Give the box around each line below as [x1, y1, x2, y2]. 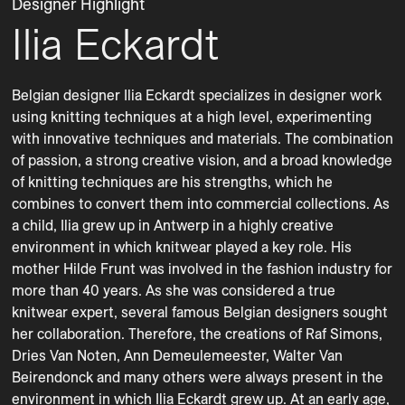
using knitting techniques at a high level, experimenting [12, 108, 372, 126]
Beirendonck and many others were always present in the [12, 368, 383, 386]
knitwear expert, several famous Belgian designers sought [12, 303, 388, 321]
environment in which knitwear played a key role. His [12, 238, 352, 256]
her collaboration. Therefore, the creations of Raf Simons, [12, 325, 382, 343]
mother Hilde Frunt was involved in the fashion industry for [12, 259, 392, 278]
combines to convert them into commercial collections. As [12, 194, 390, 212]
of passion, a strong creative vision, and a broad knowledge [12, 151, 392, 169]
